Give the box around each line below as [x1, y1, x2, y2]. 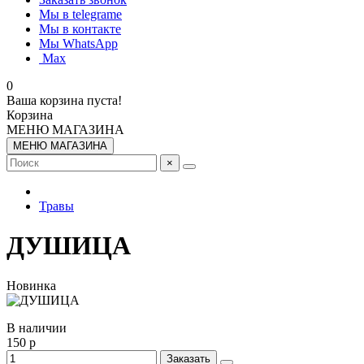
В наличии [6, 320, 67, 335]
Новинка [6, 278, 56, 292]
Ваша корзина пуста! [6, 93, 122, 107]
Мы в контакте [39, 22, 121, 36]
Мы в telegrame [39, 7, 122, 21]
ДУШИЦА [6, 231, 131, 261]
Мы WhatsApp [39, 37, 118, 50]
